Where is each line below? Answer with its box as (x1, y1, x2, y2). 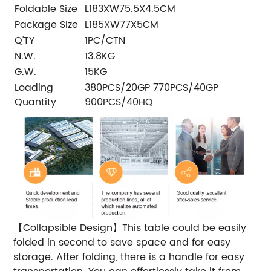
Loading (15, 79, 54, 96)
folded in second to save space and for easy (13, 235, 231, 251)
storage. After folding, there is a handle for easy (13, 249, 245, 266)
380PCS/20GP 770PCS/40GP (85, 79, 219, 96)
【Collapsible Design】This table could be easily (13, 220, 247, 237)
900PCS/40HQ (85, 94, 154, 110)
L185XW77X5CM (85, 16, 159, 33)
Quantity (15, 94, 57, 110)
